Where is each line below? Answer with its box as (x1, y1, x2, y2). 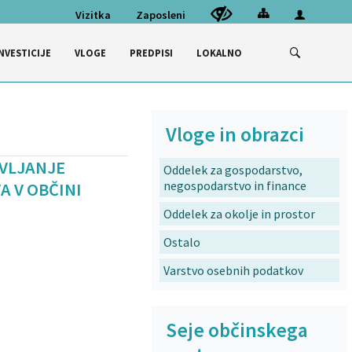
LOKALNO (196, 46, 242, 59)
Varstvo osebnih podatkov (163, 262, 303, 278)
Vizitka (75, 8, 111, 22)
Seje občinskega (165, 317, 308, 343)
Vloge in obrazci (165, 122, 304, 147)
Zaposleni (135, 8, 185, 22)
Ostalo (163, 234, 200, 250)
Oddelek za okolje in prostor (163, 206, 315, 222)
